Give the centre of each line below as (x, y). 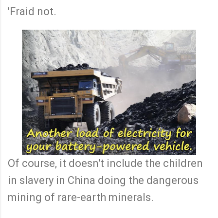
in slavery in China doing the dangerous (103, 181)
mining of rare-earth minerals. (82, 198)
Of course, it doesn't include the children (105, 163)
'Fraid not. (32, 11)
